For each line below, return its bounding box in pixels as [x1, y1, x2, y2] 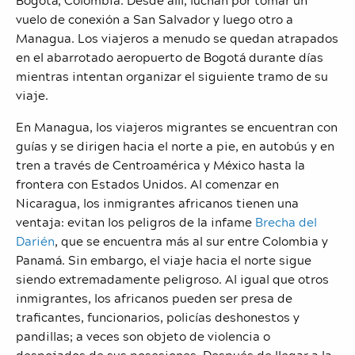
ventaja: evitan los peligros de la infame [16, 212, 255, 231]
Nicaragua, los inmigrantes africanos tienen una [16, 193, 299, 212]
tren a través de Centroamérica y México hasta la [16, 155, 305, 174]
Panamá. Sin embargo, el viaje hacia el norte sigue [16, 250, 311, 269]
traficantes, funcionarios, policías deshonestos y [16, 307, 300, 326]
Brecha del [255, 212, 317, 231]
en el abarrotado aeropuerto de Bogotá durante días [16, 47, 323, 67]
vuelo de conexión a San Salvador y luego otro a [16, 9, 293, 29]
